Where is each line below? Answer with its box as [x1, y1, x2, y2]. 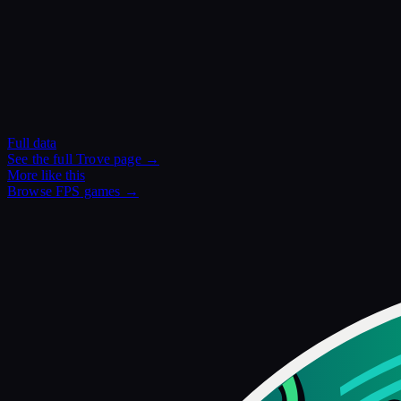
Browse [7, 183, 56, 200]
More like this [7, 167, 85, 183]
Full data [7, 135, 56, 151]
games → [80, 183, 139, 200]
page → [109, 151, 160, 167]
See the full [7, 151, 77, 167]
